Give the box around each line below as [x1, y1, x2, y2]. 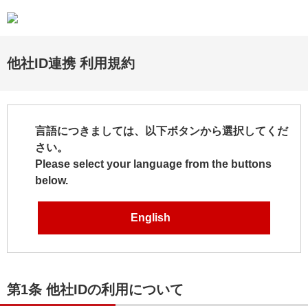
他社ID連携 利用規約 [7, 56, 135, 71]
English [130, 212, 170, 223]
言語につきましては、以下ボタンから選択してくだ [35, 125, 288, 137]
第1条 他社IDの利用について [7, 282, 184, 297]
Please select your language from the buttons [35, 158, 272, 170]
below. [35, 175, 68, 186]
